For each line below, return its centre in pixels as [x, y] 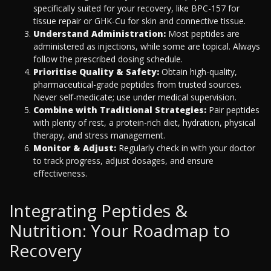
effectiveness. [60, 174]
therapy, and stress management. [99, 135]
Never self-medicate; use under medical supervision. [135, 97]
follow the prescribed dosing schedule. [108, 59]
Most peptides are [203, 34]
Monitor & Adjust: [75, 148]
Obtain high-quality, [198, 72]
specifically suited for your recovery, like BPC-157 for [136, 8]
